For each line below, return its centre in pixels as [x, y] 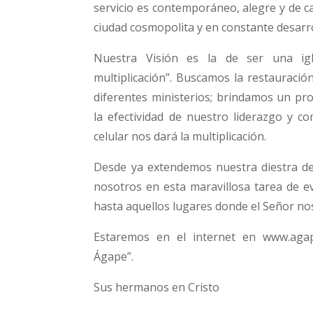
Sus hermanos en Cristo [157, 287]
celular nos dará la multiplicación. [180, 137]
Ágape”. [114, 257]
